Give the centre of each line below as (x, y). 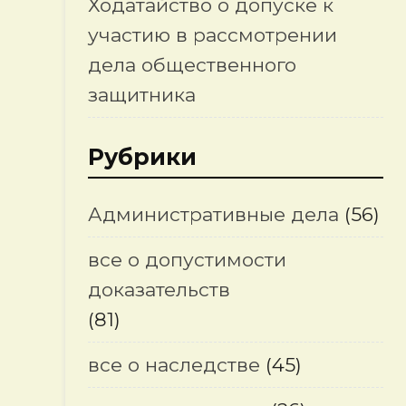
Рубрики (142, 157)
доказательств (159, 290)
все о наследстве (174, 365)
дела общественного (192, 65)
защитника (141, 95)
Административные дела (213, 214)
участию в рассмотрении (212, 35)
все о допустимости (187, 260)
